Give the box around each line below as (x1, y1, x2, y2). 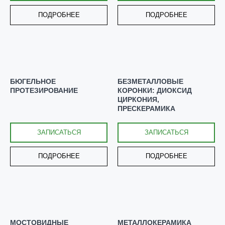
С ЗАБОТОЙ (8, 161, 84, 176)
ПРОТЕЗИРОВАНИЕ (10, 86, 78, 94)
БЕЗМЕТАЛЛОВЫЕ (118, 77, 183, 85)
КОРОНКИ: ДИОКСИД (118, 86, 192, 94)
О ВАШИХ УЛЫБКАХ (8, 179, 138, 194)
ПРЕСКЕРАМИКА (118, 104, 175, 113)
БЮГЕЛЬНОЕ (10, 77, 56, 85)
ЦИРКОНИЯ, (118, 95, 159, 103)
